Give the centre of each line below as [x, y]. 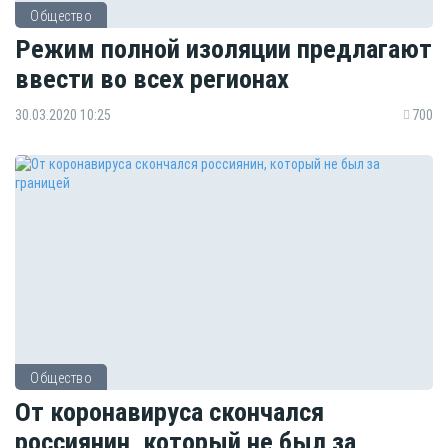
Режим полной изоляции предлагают [223, 49]
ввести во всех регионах [152, 79]
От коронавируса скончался [169, 411]
